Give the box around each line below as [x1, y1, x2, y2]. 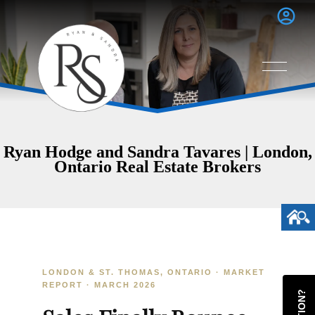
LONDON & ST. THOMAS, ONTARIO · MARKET [42, 267, 266, 276]
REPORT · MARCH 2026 [42, 280, 156, 289]
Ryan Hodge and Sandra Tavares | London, [3, 142, 312, 161]
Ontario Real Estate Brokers [54, 157, 261, 176]
